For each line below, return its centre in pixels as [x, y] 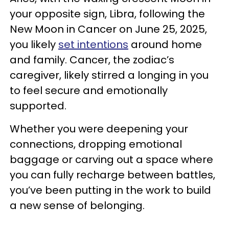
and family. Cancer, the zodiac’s [92, 60]
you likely [34, 45]
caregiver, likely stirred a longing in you [109, 75]
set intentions [93, 45]
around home [165, 45]
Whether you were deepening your [99, 129]
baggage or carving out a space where [111, 160]
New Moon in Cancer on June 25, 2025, [108, 29]
